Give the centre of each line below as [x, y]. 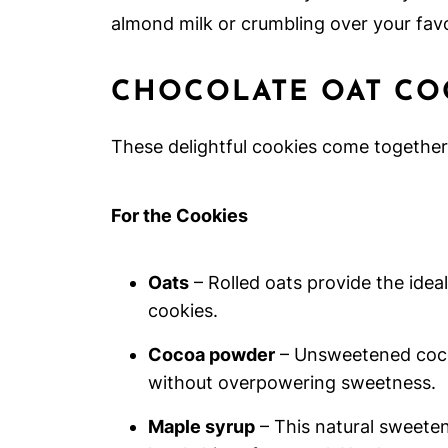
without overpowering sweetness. [292, 382]
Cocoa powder [211, 354]
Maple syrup [201, 426]
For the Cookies [179, 215]
